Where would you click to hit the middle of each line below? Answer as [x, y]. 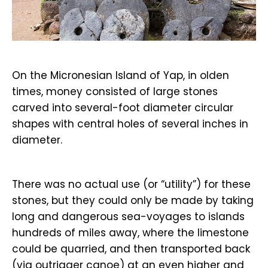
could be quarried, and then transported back [131, 249]
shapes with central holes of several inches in [130, 124]
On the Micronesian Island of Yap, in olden [121, 75]
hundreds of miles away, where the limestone [130, 233]
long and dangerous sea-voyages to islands [128, 217]
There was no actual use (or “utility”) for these [131, 184]
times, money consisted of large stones [115, 92]
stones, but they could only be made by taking [133, 200]
